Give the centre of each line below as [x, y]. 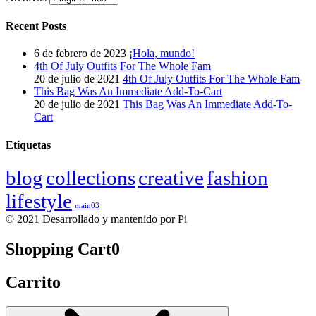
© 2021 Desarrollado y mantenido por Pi [96, 219]
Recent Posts [36, 26]
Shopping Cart [59, 249]
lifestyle [39, 201]
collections [91, 177]
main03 [87, 205]
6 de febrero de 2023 [80, 54]
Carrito [33, 282]
